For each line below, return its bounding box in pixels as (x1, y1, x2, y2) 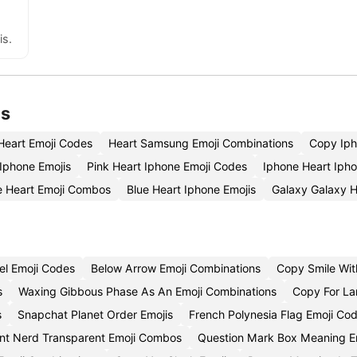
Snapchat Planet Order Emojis (18, 308, 173, 321)
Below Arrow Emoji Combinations (91, 261, 261, 275)
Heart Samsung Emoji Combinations (108, 136, 293, 150)
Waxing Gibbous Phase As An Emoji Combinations (18, 284, 277, 298)
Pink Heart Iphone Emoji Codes (87, 159, 247, 173)
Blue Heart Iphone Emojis (127, 182, 256, 196)
